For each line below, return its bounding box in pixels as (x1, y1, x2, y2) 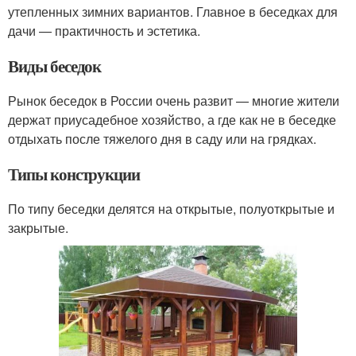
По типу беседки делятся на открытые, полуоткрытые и (8, 199, 335, 218)
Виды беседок (8, 54, 102, 78)
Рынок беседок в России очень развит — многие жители (8, 91, 339, 110)
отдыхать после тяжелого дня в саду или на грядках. (8, 130, 316, 148)
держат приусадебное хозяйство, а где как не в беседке (8, 110, 336, 129)
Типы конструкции (8, 162, 141, 186)
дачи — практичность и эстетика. (8, 21, 200, 40)
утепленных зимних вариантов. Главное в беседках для (8, 2, 338, 21)
